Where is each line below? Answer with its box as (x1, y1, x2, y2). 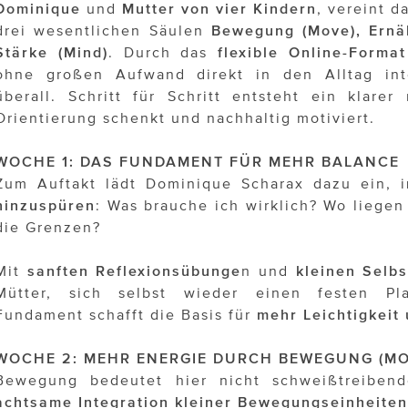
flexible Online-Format (218, 44, 406, 61)
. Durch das (107, 44, 218, 61)
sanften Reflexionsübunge (26, 262, 242, 280)
